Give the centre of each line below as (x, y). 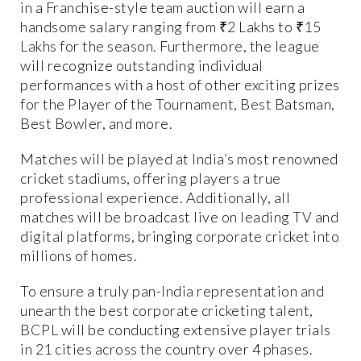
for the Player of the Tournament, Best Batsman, (178, 104)
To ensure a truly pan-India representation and (172, 291)
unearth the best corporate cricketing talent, (167, 311)
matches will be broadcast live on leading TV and (179, 217)
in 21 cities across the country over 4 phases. (166, 349)
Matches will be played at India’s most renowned (179, 159)
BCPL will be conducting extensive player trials (176, 330)
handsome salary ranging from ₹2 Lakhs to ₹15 (170, 27)
